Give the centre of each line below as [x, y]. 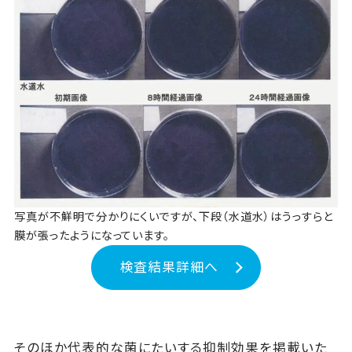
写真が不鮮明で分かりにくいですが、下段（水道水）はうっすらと [173, 216]
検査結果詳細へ [169, 268]
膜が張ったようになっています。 [92, 235]
